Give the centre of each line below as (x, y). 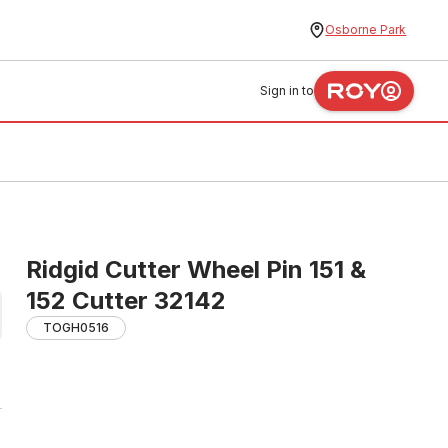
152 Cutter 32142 (126, 300)
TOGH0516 (76, 327)
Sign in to (287, 90)
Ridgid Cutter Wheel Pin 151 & (196, 269)
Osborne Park (366, 29)
